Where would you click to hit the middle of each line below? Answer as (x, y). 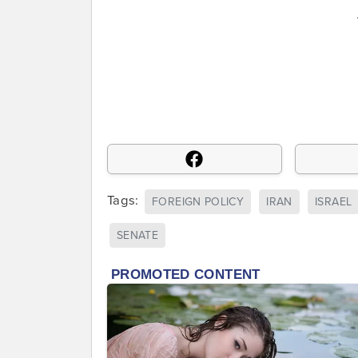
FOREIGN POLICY (198, 201)
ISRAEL (334, 201)
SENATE (138, 236)
